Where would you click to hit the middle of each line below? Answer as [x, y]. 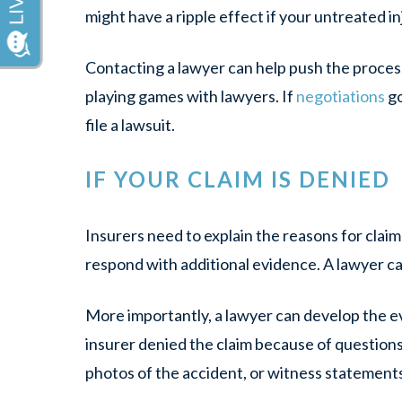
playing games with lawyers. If [191, 96]
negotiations [341, 96]
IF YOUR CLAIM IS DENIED [238, 179]
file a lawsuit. [130, 125]
